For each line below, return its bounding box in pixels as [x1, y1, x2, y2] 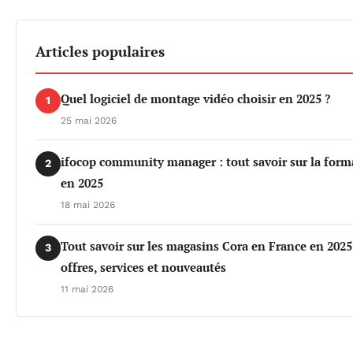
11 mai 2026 [61, 283, 113, 295]
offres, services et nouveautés [61, 258, 226, 275]
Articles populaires [35, 41, 165, 61]
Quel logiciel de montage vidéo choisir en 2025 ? [61, 90, 330, 106]
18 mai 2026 [61, 199, 115, 210]
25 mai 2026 [61, 114, 117, 126]
